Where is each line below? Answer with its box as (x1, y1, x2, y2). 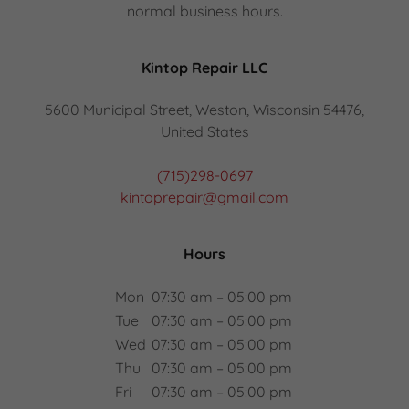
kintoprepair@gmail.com (121, 188, 288, 206)
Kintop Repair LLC (142, 58, 267, 77)
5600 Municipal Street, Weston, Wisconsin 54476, (45, 100, 364, 119)
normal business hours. (126, 2, 283, 20)
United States (160, 122, 249, 141)
